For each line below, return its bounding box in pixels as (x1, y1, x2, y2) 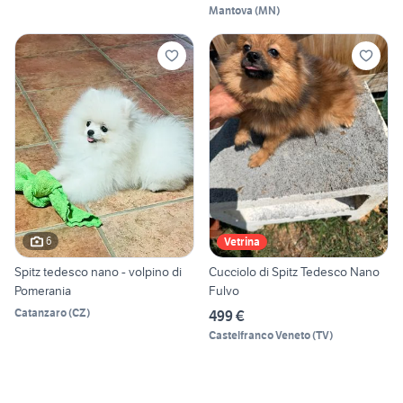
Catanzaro (14, 305, 67, 319)
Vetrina (224, 234, 260, 248)
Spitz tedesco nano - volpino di (14, 263, 182, 280)
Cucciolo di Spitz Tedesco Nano (209, 263, 380, 280)
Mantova (209, 4, 253, 18)
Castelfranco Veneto (209, 327, 310, 342)
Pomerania (14, 282, 71, 299)
